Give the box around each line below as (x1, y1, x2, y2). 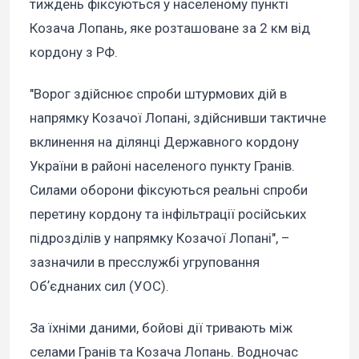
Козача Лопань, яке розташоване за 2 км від (30, 20, 310, 37)
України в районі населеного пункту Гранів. (30, 158, 295, 175)
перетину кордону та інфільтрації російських (30, 206, 306, 223)
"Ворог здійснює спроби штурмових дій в (30, 86, 287, 103)
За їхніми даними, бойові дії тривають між (30, 320, 292, 337)
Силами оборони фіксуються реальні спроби (30, 182, 308, 199)
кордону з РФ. (30, 44, 121, 61)
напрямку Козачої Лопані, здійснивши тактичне (30, 110, 326, 127)
